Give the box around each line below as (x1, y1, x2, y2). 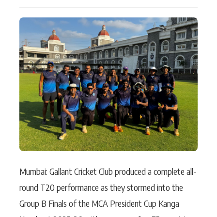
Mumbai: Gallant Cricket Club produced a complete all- (19, 166, 196, 177)
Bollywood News (110, 34, 162, 43)
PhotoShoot (12, 34, 49, 43)
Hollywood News (110, 11, 162, 20)
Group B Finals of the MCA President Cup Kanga (19, 198, 179, 209)
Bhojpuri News (12, 58, 57, 66)
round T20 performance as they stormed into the (19, 182, 183, 193)
